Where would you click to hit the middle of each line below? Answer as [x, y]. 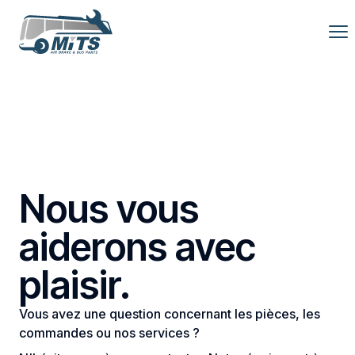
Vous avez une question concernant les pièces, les [170, 314]
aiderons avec [137, 247]
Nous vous [109, 209]
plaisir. [75, 285]
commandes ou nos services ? [109, 333]
